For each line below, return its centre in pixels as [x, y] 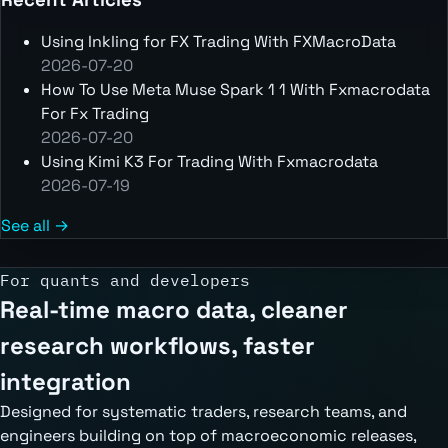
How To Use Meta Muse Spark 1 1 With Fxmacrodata [235, 89]
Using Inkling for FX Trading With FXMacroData [218, 41]
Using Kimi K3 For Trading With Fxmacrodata [209, 161]
